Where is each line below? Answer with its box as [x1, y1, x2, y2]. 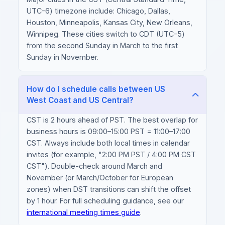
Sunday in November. [27, 53, 98, 62]
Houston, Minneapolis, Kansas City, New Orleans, [27, 18, 192, 27]
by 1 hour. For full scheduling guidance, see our [27, 196, 184, 205]
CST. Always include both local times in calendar [27, 139, 190, 148]
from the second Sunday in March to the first [27, 41, 178, 50]
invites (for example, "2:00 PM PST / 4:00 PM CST [27, 150, 196, 159]
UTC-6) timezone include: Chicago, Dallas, [27, 7, 170, 16]
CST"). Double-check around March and [27, 162, 162, 171]
